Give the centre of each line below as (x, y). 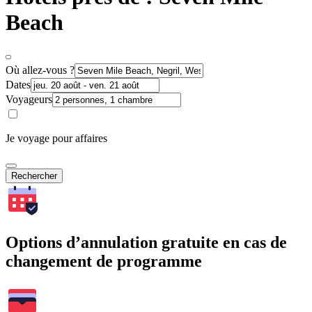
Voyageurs (29, 99)
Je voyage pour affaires (56, 138)
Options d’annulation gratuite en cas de (146, 242)
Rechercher (34, 175)
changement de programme (104, 261)
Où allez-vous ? (40, 70)
